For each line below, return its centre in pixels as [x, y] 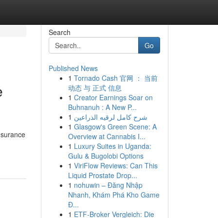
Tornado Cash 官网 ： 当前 [116, 78]
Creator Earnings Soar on [113, 97]
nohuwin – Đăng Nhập [108, 185]
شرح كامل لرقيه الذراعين [110, 117]
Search [59, 32]
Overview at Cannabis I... [107, 136]
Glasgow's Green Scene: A [115, 127]
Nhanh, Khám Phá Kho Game [114, 195]
